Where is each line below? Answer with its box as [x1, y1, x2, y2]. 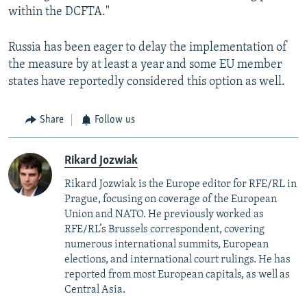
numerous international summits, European [64, 238, 269, 250]
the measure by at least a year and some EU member [8, 58, 282, 72]
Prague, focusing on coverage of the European [64, 193, 277, 205]
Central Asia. [64, 284, 125, 295]
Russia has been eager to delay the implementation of [8, 41, 287, 55]
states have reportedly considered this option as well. [8, 75, 285, 89]
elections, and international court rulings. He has [64, 254, 291, 265]
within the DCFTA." [8, 5, 110, 19]
